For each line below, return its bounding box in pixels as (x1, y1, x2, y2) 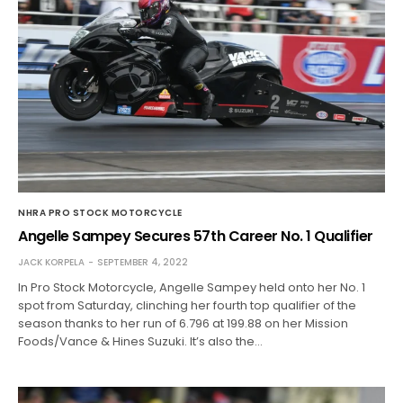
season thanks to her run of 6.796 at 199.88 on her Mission (18, 314, 349, 332)
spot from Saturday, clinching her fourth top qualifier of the (18, 296, 357, 314)
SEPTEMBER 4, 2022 (97, 255, 188, 269)
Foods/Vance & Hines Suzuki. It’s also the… (18, 332, 264, 350)
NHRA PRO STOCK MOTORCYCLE (18, 205, 183, 219)
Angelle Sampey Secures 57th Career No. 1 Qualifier (18, 225, 373, 246)
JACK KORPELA (18, 255, 85, 269)
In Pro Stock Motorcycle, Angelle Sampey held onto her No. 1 (18, 278, 366, 296)
